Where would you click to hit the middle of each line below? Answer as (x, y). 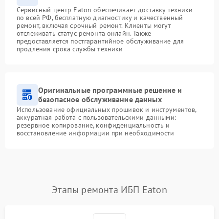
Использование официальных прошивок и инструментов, (107, 109)
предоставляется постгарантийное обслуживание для (100, 41)
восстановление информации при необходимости (96, 133)
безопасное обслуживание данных (100, 99)
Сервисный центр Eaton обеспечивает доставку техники (105, 10)
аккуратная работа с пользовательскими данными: (96, 117)
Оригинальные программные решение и (110, 90)
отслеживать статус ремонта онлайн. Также (84, 33)
